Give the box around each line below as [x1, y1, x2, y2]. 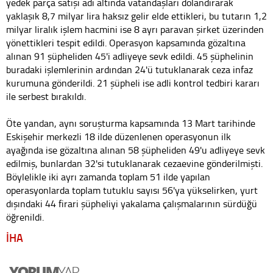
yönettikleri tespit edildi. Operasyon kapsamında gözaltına [6, 35, 246, 49]
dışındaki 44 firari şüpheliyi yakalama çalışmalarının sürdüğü [6, 196, 257, 210]
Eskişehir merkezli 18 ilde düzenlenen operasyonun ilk [6, 129, 231, 143]
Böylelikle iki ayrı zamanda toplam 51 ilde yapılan [6, 169, 210, 183]
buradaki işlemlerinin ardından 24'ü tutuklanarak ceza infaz [6, 62, 253, 76]
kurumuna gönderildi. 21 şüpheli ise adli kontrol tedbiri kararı [6, 76, 260, 90]
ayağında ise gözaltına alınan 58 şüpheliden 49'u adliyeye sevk [6, 143, 265, 157]
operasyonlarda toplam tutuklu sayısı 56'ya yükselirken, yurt [6, 183, 258, 197]
